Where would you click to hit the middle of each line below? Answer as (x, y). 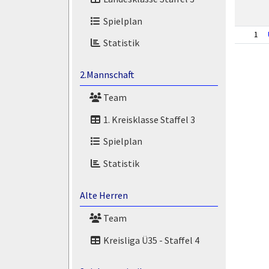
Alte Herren (104, 195)
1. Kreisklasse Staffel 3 (148, 119)
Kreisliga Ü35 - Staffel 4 (150, 240)
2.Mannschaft (107, 75)
